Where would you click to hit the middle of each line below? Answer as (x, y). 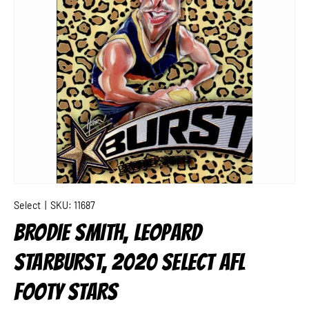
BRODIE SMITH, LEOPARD (108, 232)
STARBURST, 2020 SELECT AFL (130, 262)
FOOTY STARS (66, 292)
